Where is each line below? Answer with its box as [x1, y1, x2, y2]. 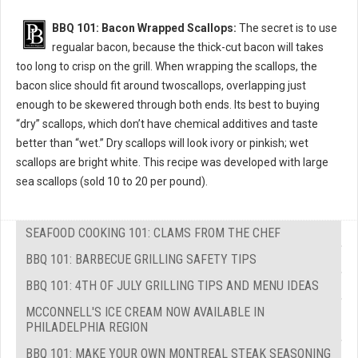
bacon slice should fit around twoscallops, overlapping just [16, 78, 306, 92]
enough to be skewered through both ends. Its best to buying [16, 97, 320, 111]
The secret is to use [237, 21, 337, 34]
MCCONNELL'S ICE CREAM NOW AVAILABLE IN [26, 304, 265, 320]
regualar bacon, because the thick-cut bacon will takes [52, 40, 324, 54]
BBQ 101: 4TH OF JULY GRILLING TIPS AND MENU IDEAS [26, 277, 319, 293]
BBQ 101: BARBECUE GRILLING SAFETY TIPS [26, 251, 257, 267]
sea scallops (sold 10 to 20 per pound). [16, 174, 208, 188]
